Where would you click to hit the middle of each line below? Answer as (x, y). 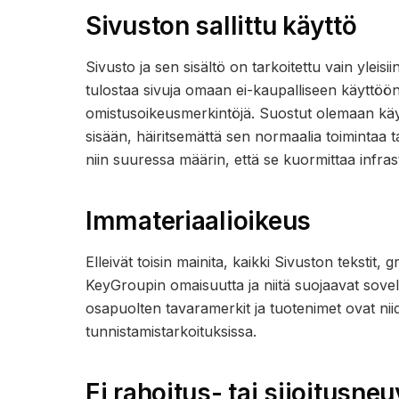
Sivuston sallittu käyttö (221, 26)
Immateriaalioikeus (198, 221)
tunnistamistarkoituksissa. (171, 331)
